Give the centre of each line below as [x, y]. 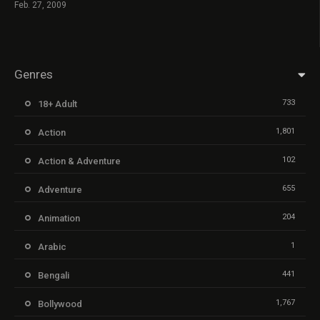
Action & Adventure [79, 161]
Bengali [54, 275]
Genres [34, 74]
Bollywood [60, 304]
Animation [59, 218]
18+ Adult [57, 104]
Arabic [52, 246]
